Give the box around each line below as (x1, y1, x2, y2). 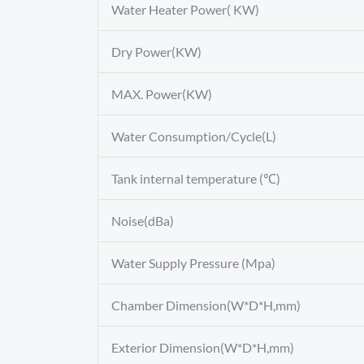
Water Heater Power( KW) (111, 2, 259, 18)
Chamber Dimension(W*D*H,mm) (111, 297, 301, 314)
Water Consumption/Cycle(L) (111, 128, 276, 145)
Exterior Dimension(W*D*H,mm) (111, 340, 294, 356)
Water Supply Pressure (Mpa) (111, 255, 275, 271)
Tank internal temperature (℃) (111, 171, 280, 187)
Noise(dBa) (111, 213, 174, 229)
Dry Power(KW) (111, 44, 201, 60)
